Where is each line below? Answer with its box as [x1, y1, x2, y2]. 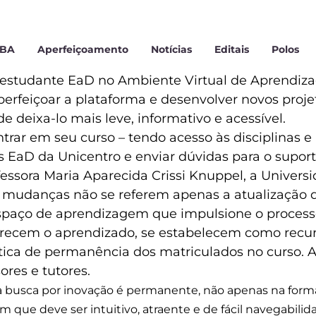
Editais [214, 43, 249, 56]
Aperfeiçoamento [37, 43, 128, 56]
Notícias [150, 43, 192, 56]
